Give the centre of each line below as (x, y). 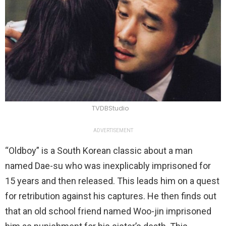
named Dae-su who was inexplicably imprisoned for (108, 166)
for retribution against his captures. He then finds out (111, 196)
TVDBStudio (110, 108)
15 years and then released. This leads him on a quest (112, 181)
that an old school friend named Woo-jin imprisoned (108, 211)
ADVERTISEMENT (113, 131)
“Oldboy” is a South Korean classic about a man (99, 151)
